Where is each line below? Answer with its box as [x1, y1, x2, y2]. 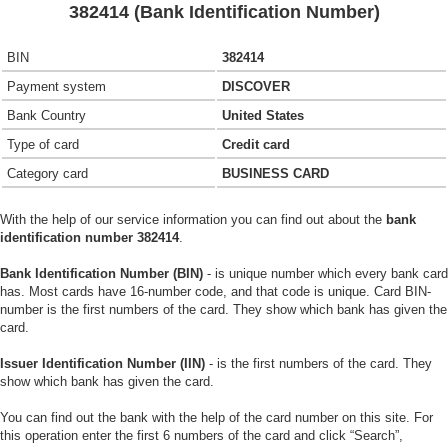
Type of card [7, 137, 79, 152]
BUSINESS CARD [222, 166, 329, 181]
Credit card [222, 137, 290, 152]
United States [222, 108, 304, 123]
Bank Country [7, 108, 86, 123]
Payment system [7, 79, 106, 94]
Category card [7, 166, 88, 181]
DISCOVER [222, 79, 290, 94]
